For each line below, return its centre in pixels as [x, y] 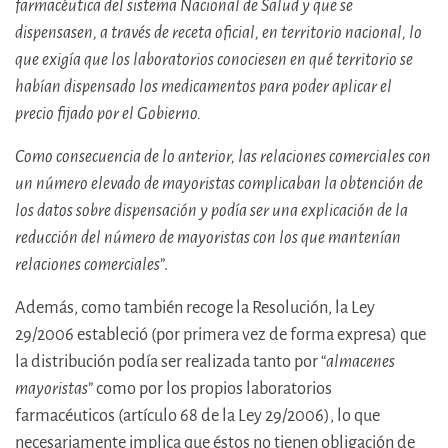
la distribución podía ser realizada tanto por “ [170, 362]
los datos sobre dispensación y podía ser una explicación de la [211, 211]
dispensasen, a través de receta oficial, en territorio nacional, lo [218, 33]
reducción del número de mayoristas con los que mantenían [208, 238]
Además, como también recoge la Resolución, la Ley [195, 308]
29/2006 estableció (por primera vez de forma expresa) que [220, 335]
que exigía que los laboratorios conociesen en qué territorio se [214, 60]
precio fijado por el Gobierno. [108, 114]
